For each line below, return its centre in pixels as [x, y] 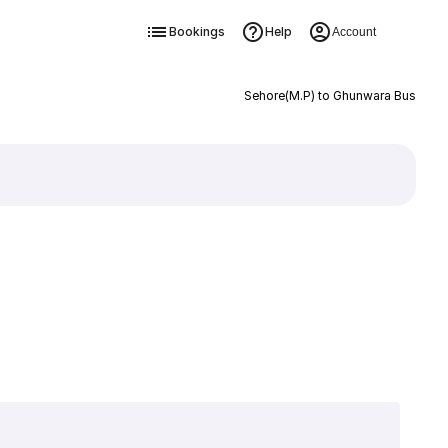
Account [353, 32]
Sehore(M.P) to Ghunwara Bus [329, 95]
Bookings [196, 31]
